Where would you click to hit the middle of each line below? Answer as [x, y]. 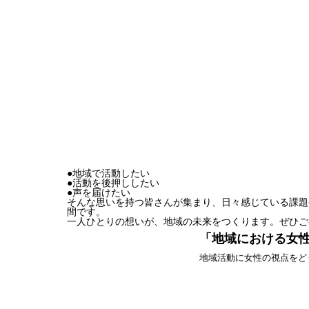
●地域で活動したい [108, 173]
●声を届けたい [99, 192]
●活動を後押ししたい [113, 183]
